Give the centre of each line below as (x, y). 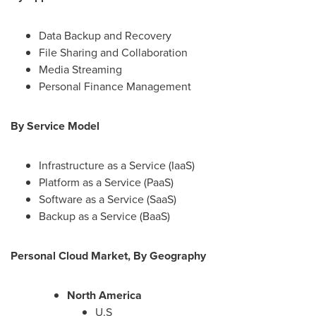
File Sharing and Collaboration (113, 52)
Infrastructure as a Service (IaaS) (117, 165)
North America (104, 295)
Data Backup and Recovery (105, 35)
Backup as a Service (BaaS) (104, 216)
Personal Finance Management (115, 86)
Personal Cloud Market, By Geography (108, 255)
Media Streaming (80, 69)
